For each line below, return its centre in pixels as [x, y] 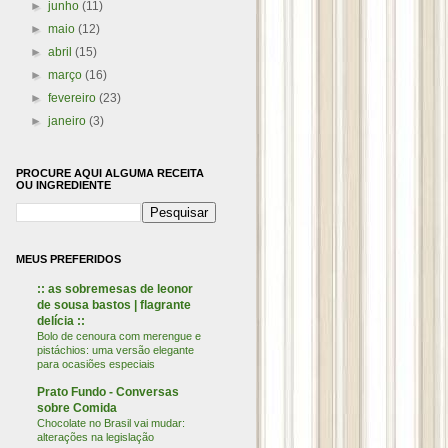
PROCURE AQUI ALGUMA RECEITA [110, 173]
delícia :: [61, 321]
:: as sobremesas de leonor [115, 289]
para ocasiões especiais [96, 364]
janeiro [69, 121]
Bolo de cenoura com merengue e [119, 336]
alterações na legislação [95, 437]
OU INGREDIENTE [63, 185]
